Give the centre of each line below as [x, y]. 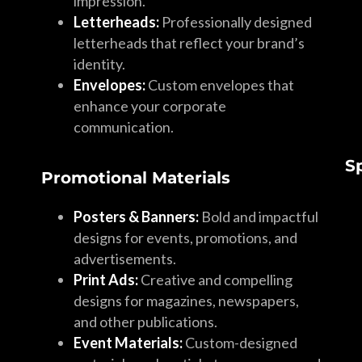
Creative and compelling [215, 280]
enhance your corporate [149, 106]
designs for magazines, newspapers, [186, 301]
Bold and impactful [258, 217]
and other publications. [145, 322]
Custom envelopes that [219, 85]
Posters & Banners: [136, 217]
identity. [99, 64]
